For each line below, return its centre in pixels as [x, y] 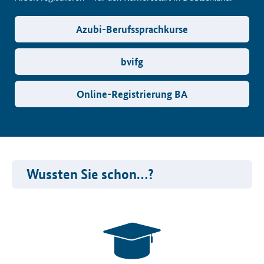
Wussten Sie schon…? [90, 174]
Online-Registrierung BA [132, 94]
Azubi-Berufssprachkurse [132, 29]
